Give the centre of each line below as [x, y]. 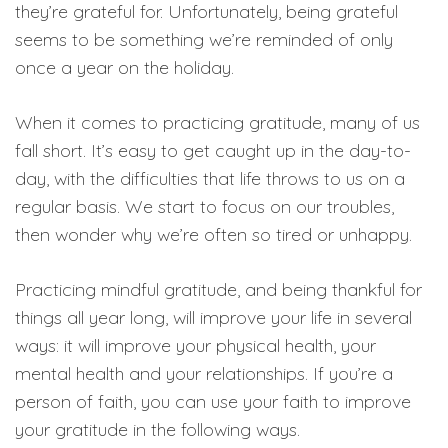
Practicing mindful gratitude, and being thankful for [218, 289]
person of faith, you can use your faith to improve [213, 401]
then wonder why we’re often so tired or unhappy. [213, 234]
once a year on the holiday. [124, 67]
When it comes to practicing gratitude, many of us [217, 122]
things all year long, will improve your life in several [213, 317]
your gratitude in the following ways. [157, 429]
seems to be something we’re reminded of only [204, 39]
